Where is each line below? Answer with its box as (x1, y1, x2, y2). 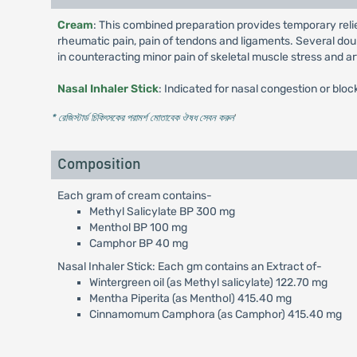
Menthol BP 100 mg (88, 221, 187, 234)
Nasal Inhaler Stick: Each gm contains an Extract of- (57, 260, 322, 273)
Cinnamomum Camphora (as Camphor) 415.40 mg (88, 308, 342, 321)
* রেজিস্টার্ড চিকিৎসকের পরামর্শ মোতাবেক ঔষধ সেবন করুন (50, 112, 234, 124)
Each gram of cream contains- (57, 189, 212, 202)
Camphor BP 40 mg (88, 237, 188, 250)
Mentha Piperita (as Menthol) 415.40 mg (88, 292, 292, 305)
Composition (57, 157, 141, 172)
